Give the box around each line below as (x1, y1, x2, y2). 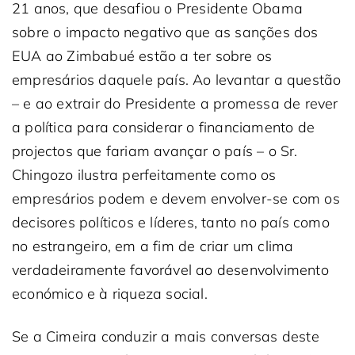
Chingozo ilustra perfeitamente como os (12, 166, 277, 184)
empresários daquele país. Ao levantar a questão (12, 71, 342, 89)
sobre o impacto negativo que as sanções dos (12, 23, 319, 41)
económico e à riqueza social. (12, 284, 208, 303)
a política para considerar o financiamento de (12, 118, 315, 136)
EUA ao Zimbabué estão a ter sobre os (12, 47, 273, 65)
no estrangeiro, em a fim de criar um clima (12, 237, 294, 255)
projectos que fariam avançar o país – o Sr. (12, 142, 298, 160)
